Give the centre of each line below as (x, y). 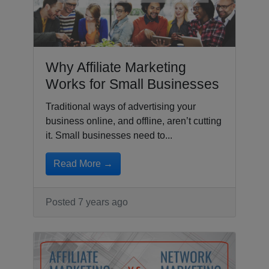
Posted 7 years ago (87, 202)
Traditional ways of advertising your (121, 106)
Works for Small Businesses (132, 84)
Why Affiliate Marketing (116, 67)
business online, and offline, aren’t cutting (134, 121)
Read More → (83, 163)
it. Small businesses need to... (109, 135)
